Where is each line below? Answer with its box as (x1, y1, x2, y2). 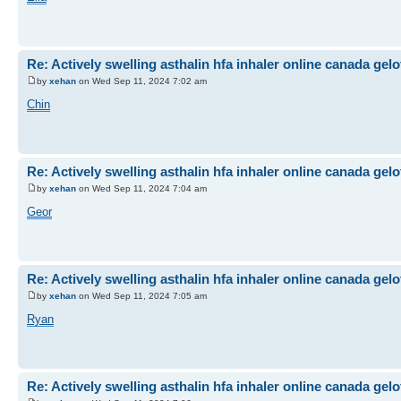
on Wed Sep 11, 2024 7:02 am (76, 76, 207, 86)
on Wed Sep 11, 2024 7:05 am (76, 291, 207, 301)
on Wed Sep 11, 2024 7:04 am (76, 183, 207, 193)
